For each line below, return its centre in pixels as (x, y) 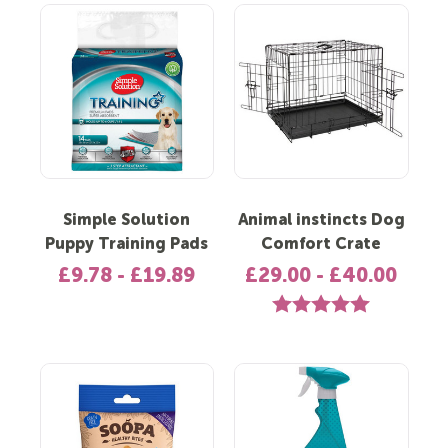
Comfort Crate (321, 244)
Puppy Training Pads (127, 244)
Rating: (294, 303)
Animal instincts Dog (321, 220)
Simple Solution (127, 220)
